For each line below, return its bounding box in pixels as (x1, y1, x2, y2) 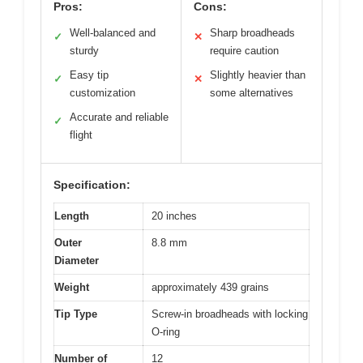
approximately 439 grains (152, 281, 269, 294)
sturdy (70, 45, 99, 58)
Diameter (54, 254, 99, 267)
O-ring (152, 326, 180, 339)
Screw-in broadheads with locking (152, 308, 308, 321)
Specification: (53, 178, 130, 192)
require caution (210, 45, 279, 58)
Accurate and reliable (70, 111, 169, 124)
